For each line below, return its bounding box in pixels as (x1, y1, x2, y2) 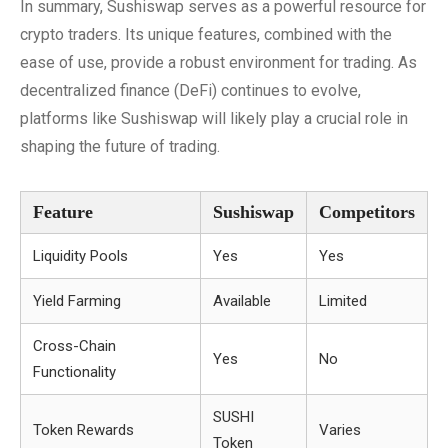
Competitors (319, 202, 415, 222)
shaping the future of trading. (20, 137, 220, 156)
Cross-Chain (33, 337, 116, 355)
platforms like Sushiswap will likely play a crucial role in (20, 109, 408, 128)
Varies (319, 421, 361, 439)
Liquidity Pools (33, 247, 128, 265)
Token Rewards (33, 421, 134, 439)
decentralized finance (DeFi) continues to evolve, (20, 81, 361, 100)
